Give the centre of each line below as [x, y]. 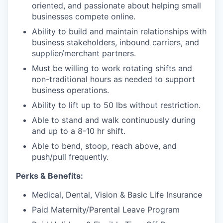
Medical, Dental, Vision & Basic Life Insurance [117, 195]
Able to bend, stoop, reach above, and [104, 146]
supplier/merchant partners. [84, 53]
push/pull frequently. [70, 157]
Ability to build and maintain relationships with [119, 31]
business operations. [70, 90]
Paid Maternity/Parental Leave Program [106, 210]
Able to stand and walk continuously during [114, 120]
